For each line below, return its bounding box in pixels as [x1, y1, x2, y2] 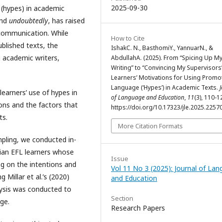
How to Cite [111, 33, 145, 43]
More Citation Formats [118, 121, 183, 130]
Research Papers [111, 203, 165, 213]
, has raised [48, 16, 85, 26]
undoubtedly [9, 16, 48, 26]
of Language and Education [111, 93, 184, 102]
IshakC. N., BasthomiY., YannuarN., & [111, 43, 213, 52]
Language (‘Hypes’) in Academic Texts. [111, 83, 220, 92]
